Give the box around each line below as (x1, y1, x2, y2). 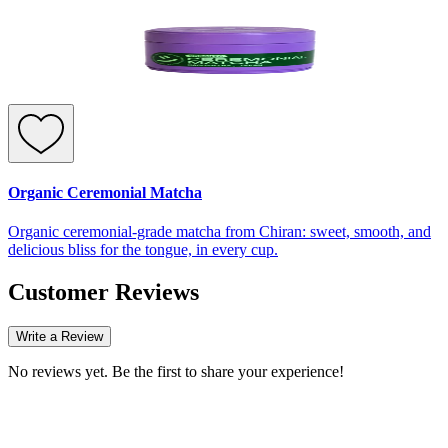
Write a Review (16, 329, 103, 345)
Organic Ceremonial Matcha (8, 184, 202, 202)
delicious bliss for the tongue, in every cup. (8, 241, 278, 259)
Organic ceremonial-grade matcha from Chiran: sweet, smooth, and (8, 223, 431, 241)
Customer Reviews (8, 279, 199, 306)
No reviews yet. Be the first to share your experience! (8, 363, 344, 381)
